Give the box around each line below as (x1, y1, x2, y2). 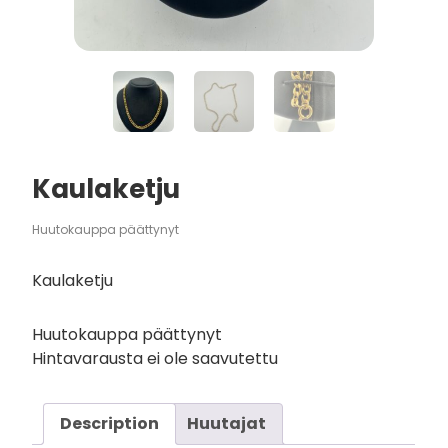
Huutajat (187, 411, 267, 435)
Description (60, 411, 160, 435)
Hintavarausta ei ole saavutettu (32, 346, 279, 370)
